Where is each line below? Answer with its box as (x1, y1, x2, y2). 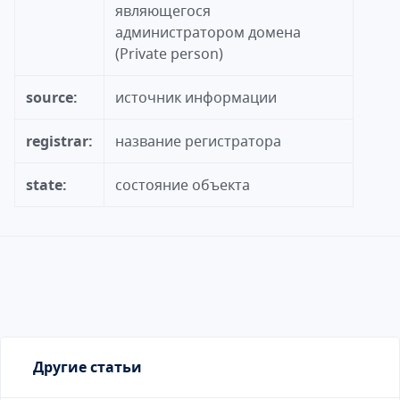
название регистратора (115, 131, 281, 151)
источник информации (115, 87, 277, 107)
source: (26, 87, 78, 107)
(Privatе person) (115, 44, 223, 63)
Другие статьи (33, 357, 142, 377)
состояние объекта (115, 175, 250, 195)
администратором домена (115, 22, 301, 42)
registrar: (26, 131, 93, 151)
